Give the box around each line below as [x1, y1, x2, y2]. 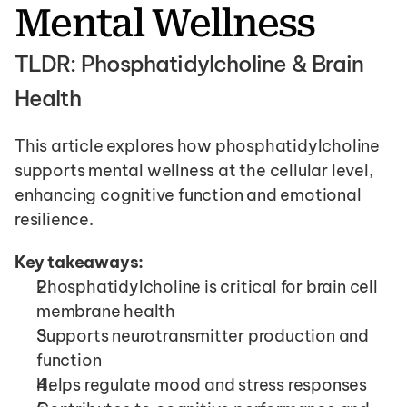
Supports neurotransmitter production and [36, 325, 369, 346]
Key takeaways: [15, 252, 144, 273]
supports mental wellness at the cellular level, [15, 160, 373, 181]
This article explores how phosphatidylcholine [15, 135, 380, 156]
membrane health [36, 301, 176, 322]
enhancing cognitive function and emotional [15, 184, 362, 205]
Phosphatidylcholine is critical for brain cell [36, 276, 378, 297]
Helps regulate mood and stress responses [36, 374, 367, 395]
